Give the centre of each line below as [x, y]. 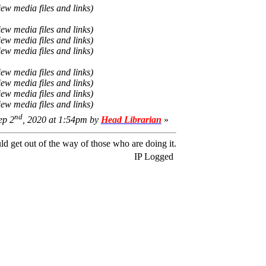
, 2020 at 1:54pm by [61, 120]
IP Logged [152, 156]
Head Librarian [131, 120]
